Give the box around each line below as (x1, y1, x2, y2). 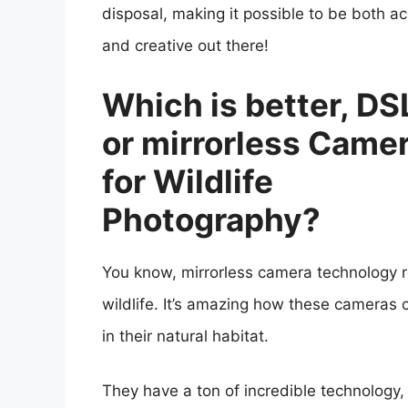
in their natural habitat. (102, 326, 269, 345)
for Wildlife (102, 161, 273, 200)
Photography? (102, 199, 321, 239)
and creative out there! (102, 36, 269, 56)
